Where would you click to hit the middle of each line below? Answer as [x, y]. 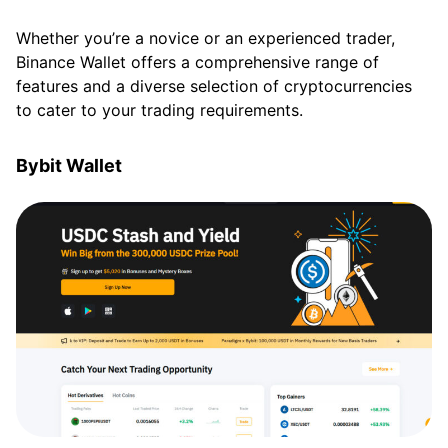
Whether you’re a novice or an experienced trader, [205, 38]
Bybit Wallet [69, 166]
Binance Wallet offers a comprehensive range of [197, 62]
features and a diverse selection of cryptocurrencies [214, 86]
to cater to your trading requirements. [159, 110]
